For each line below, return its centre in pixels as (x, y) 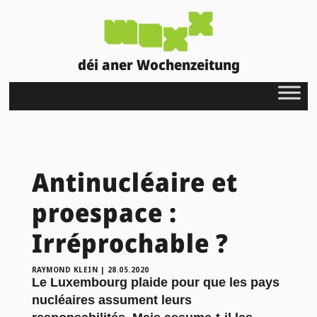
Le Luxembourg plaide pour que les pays (155, 282)
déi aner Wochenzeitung (158, 64)
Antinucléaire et (134, 182)
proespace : (104, 212)
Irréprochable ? (130, 243)
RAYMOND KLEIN (65, 269)
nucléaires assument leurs (111, 300)
